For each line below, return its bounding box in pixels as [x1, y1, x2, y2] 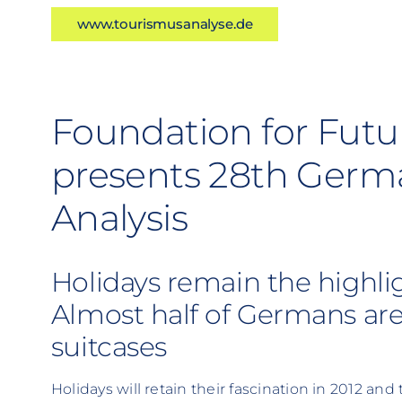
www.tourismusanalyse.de [76, 15, 253, 32]
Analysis [50, 195, 188, 240]
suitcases [50, 329, 167, 363]
